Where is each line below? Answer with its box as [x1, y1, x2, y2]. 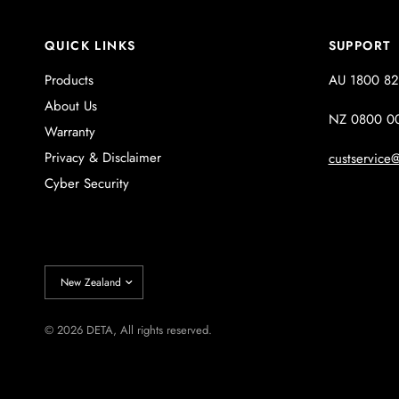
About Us [45, 96, 97, 116]
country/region [44, 282, 118, 299]
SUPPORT [328, 37, 391, 54]
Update [44, 265, 79, 281]
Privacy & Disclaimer [45, 148, 161, 167]
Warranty [45, 122, 95, 142]
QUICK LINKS [45, 37, 136, 54]
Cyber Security [45, 174, 129, 193]
